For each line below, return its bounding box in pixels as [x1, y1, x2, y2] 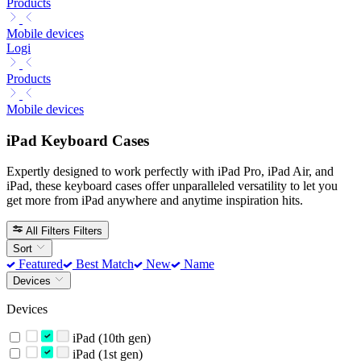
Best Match [72, 256, 134, 271]
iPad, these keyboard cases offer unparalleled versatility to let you [6, 179, 338, 193]
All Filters [26, 224, 71, 237]
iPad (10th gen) [68, 331, 151, 346]
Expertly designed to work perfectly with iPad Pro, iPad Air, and [6, 164, 334, 179]
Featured [15, 256, 64, 271]
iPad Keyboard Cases [6, 131, 149, 149]
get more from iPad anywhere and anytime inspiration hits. [6, 193, 303, 208]
